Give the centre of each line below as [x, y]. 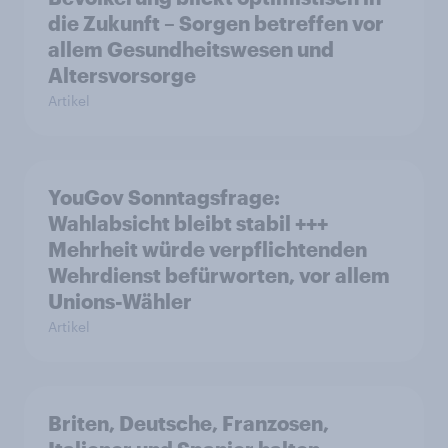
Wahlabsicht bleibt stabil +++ [188, 222]
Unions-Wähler [120, 300]
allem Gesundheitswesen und [191, 48]
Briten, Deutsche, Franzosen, [188, 422]
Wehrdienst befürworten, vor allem [219, 274]
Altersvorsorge [122, 74]
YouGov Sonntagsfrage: [164, 196]
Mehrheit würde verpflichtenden [207, 248]
